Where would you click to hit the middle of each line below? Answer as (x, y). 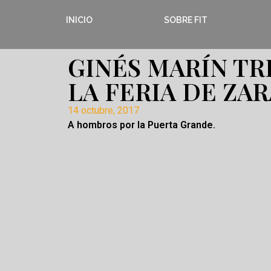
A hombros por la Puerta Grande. (142, 125)
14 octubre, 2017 (103, 110)
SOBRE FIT (185, 20)
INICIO (80, 20)
